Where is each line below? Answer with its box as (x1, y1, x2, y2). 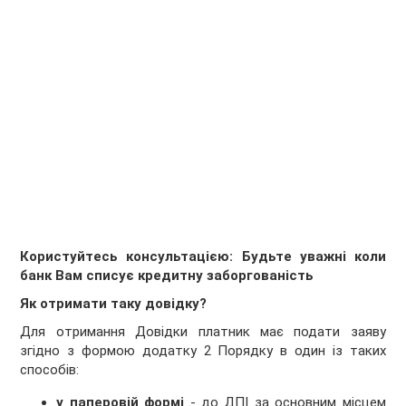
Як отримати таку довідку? (20, 295, 208, 313)
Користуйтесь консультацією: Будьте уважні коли (20, 248, 386, 266)
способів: (20, 362, 80, 379)
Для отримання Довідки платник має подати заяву (20, 324, 386, 341)
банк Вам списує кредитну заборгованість (20, 267, 314, 285)
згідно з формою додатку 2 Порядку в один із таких (20, 343, 386, 360)
